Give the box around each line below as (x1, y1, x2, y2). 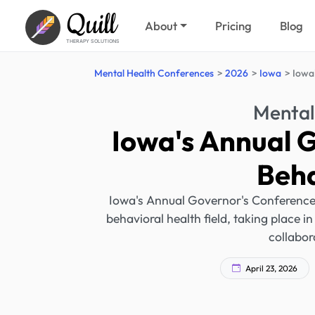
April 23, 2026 (243, 262, 297, 274)
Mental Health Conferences (94, 67, 214, 79)
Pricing (215, 18, 252, 33)
